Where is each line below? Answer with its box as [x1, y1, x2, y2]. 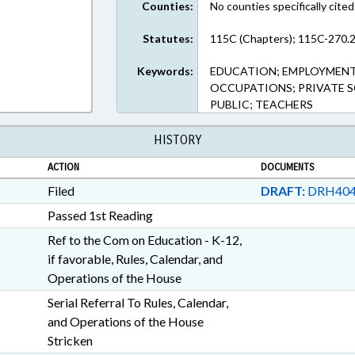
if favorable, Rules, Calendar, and [47, 251, 223, 266]
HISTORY [154, 132, 201, 147]
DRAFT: [260, 183, 305, 198]
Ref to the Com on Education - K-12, [47, 232, 242, 247]
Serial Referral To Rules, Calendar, [47, 295, 228, 310]
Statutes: [143, 32, 194, 45]
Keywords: [137, 64, 194, 78]
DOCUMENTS [260, 161, 315, 174]
